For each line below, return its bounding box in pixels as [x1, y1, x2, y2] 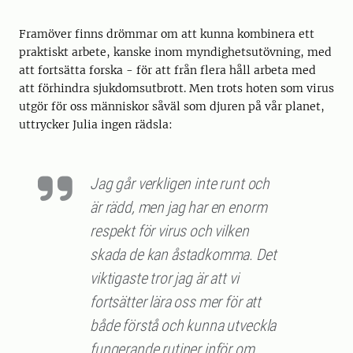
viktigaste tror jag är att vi [90, 269, 239, 288]
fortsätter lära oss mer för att [90, 292, 262, 312]
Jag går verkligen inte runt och [90, 174, 270, 194]
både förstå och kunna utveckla [90, 316, 277, 336]
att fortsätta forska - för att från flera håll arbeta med [19, 63, 316, 78]
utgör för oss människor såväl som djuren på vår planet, [19, 99, 325, 114]
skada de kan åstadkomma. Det [90, 245, 277, 265]
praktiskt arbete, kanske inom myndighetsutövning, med [19, 45, 332, 60]
